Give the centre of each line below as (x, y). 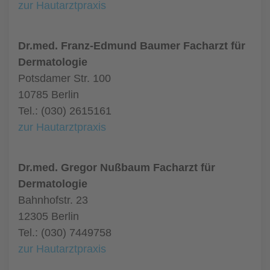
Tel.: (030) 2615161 (65, 111)
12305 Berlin (49, 216)
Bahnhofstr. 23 (53, 200)
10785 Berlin (49, 95)
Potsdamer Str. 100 (64, 78)
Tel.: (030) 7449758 (65, 233)
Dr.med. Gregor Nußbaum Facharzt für (117, 168)
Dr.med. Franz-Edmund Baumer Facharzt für (132, 46)
